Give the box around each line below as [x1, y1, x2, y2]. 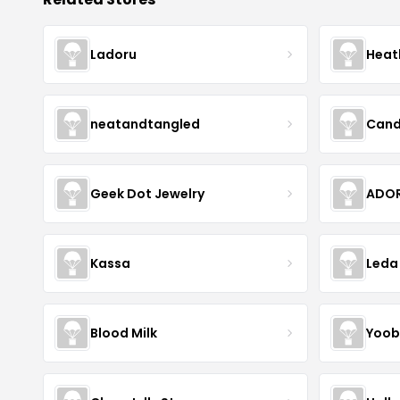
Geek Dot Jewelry [90, 184, 204, 203]
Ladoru [90, 45, 137, 63]
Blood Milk [90, 323, 157, 342]
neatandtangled [90, 114, 200, 133]
